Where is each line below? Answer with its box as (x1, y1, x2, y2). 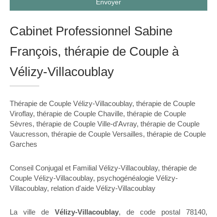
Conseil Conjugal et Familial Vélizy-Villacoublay (10, 164, 158, 172)
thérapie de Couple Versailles (51, 130, 143, 138)
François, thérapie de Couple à (10, 44, 179, 59)
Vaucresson (10, 130, 47, 138)
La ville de (10, 208, 55, 216)
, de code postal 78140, (119, 208, 207, 216)
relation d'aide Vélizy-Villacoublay (51, 184, 155, 192)
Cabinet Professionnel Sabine (10, 24, 172, 38)
